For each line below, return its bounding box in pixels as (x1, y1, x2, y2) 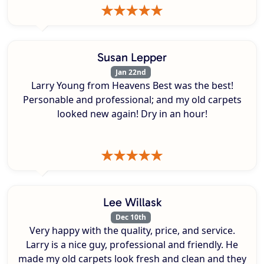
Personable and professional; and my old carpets (22, 93, 242, 106)
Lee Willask (103, 194, 161, 209)
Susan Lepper (97, 49, 167, 64)
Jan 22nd (115, 67, 146, 77)
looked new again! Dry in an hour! (57, 107, 207, 120)
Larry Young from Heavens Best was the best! (31, 78, 233, 92)
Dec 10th (115, 212, 146, 222)
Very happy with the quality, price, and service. (29, 223, 235, 237)
